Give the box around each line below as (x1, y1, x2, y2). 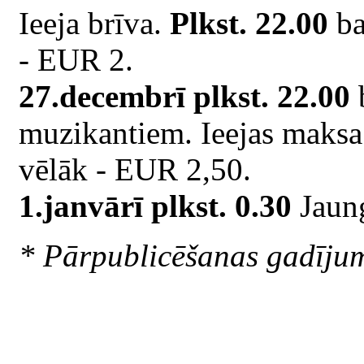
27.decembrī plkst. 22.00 (19, 78, 350, 114)
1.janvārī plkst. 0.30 (19, 188, 292, 223)
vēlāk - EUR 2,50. (19, 151, 251, 187)
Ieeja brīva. (19, 5, 170, 41)
